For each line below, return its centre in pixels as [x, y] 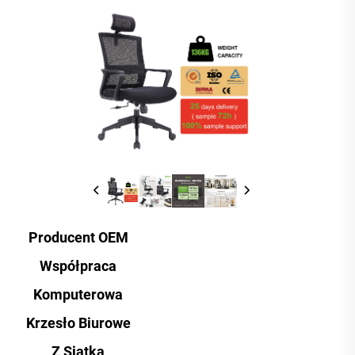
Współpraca [78, 265]
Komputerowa [78, 294]
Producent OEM [78, 237]
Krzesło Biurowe [78, 323]
